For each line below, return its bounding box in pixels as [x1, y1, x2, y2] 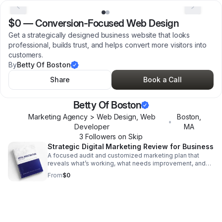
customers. [8, 51, 44, 59]
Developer [74, 122, 110, 131]
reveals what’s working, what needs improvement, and [48, 160, 206, 167]
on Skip [116, 132, 143, 141]
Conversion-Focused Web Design [35, 17, 178, 29]
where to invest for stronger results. [48, 167, 152, 175]
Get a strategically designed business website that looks [8, 31, 190, 39]
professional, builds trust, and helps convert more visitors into [8, 41, 207, 49]
